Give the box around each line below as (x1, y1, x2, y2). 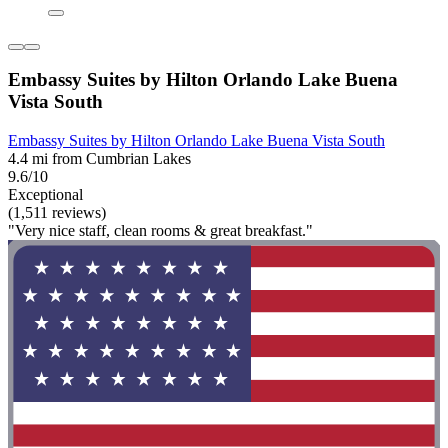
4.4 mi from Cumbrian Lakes (8, 149, 191, 167)
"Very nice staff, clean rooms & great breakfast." (8, 221, 313, 239)
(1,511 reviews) (8, 203, 106, 221)
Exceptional (8, 185, 83, 203)
